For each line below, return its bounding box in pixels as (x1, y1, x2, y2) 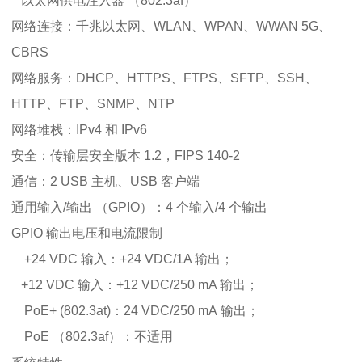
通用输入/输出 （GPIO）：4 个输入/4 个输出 (11, 200, 267, 214)
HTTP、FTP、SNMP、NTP (11, 96, 175, 111)
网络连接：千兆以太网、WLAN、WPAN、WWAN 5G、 (11, 19, 331, 33)
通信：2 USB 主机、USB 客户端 (11, 174, 200, 188)
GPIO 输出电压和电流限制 (11, 225, 162, 240)
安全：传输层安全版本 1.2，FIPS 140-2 (11, 148, 240, 162)
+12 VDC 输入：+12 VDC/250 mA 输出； (11, 277, 259, 292)
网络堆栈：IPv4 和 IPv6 (11, 122, 147, 137)
